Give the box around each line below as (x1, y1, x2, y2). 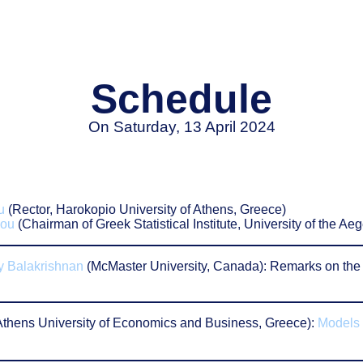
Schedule (91, 76, 272, 122)
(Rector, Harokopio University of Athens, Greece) (5, 203, 290, 216)
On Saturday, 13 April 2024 (88, 118, 275, 135)
